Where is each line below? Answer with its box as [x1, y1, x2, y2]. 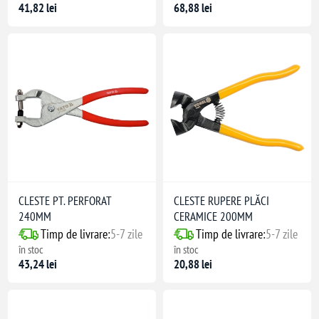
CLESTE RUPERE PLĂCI [174, 193, 269, 209]
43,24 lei [19, 256, 58, 273]
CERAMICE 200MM [174, 209, 253, 225]
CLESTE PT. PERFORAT [19, 193, 112, 209]
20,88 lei [174, 256, 212, 273]
